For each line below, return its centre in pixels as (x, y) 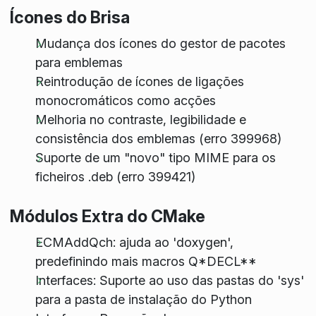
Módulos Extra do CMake (107, 216)
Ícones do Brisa (69, 18)
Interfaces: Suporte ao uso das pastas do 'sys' (169, 280)
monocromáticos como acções (125, 101)
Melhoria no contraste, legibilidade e (140, 120)
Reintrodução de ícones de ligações (139, 82)
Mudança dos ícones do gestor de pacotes (160, 44)
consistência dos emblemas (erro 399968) (158, 139)
